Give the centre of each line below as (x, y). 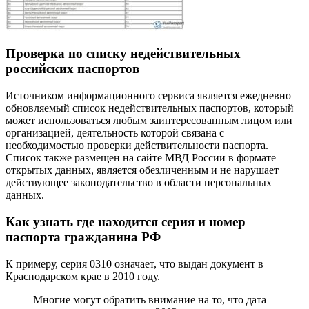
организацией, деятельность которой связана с (115, 133)
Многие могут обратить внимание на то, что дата (150, 299)
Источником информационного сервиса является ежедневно (148, 96)
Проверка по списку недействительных (123, 54)
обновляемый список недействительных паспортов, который (150, 108)
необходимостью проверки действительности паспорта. (137, 146)
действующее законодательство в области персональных (139, 183)
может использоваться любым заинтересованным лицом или (149, 121)
